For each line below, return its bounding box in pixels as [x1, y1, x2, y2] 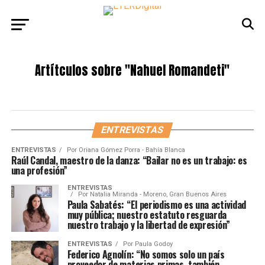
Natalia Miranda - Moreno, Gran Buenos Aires [89, 190, 227, 198]
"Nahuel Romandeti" [122, 62, 230, 80]
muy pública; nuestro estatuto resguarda [67, 208, 227, 222]
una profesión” [11, 163, 68, 177]
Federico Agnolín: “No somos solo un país [67, 247, 225, 261]
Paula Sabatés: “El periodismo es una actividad [67, 198, 246, 212]
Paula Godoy [134, 240, 173, 248]
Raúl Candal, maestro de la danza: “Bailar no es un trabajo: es [11, 153, 247, 167]
